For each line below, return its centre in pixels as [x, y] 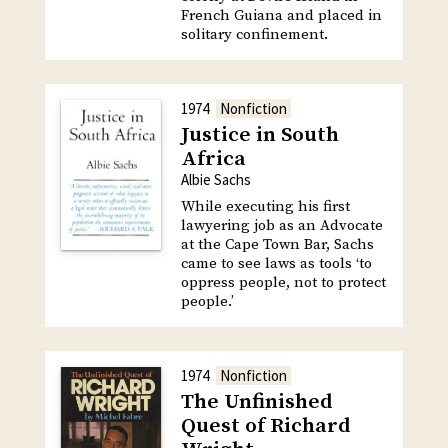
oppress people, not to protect [283, 282]
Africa [213, 158]
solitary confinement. [254, 34]
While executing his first [265, 206]
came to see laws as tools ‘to [276, 263]
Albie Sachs [215, 179]
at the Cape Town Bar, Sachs [277, 244]
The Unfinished [256, 401]
